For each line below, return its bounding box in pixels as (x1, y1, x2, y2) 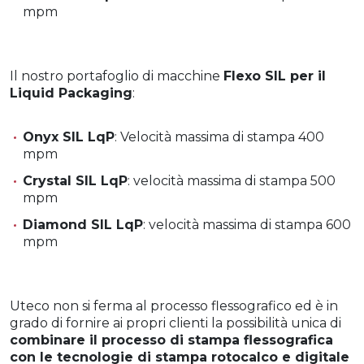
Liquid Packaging (10, 84, 132, 101)
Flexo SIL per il (223, 67, 326, 84)
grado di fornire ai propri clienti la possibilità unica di (10, 314, 341, 331)
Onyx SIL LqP (23, 128, 115, 145)
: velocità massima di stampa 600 (143, 216, 351, 232)
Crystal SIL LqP (23, 172, 128, 188)
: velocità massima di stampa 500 (128, 172, 336, 188)
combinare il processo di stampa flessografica (10, 331, 333, 348)
